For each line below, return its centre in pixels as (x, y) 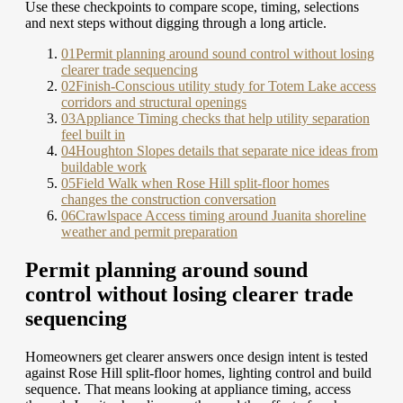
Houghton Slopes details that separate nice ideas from (227, 151)
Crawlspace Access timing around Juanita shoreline (221, 216)
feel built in (93, 135)
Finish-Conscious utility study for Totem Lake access (226, 86)
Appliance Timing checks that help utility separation (223, 119)
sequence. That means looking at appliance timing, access (188, 390)
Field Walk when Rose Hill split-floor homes (202, 184)
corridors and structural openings (154, 103)
